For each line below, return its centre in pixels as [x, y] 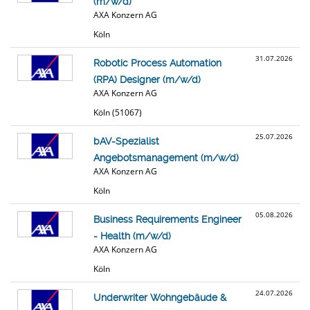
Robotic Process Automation [157, 63]
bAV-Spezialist [126, 141]
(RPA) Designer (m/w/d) [147, 80]
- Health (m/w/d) [132, 236]
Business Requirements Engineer [167, 219]
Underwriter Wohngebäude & [160, 298]
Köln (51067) [118, 112]
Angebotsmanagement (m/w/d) [166, 158]
